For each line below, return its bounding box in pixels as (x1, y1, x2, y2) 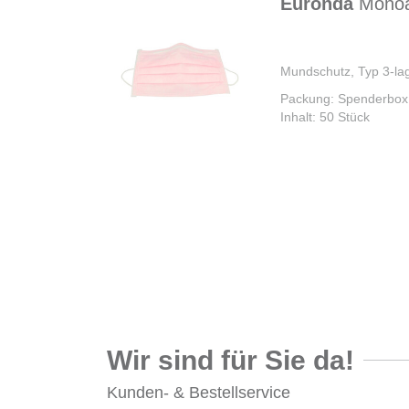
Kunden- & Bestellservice (107, 383, 290, 402)
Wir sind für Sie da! (107, 344, 354, 375)
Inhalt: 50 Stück (280, 109, 370, 124)
